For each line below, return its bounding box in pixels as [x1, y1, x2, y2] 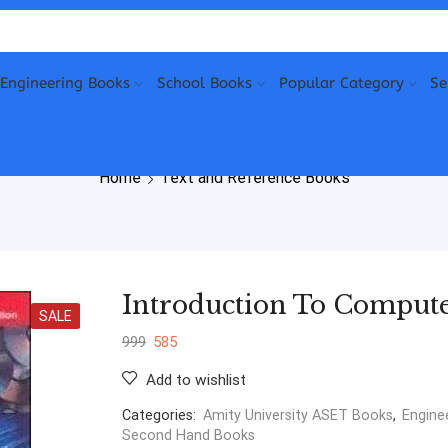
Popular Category [278, 74, 404, 92]
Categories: [122, 407, 200, 424]
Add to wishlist [146, 371, 246, 389]
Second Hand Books [122, 427, 255, 444]
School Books [156, 74, 252, 92]
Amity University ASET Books [203, 407, 393, 424]
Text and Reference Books [159, 168, 350, 187]
